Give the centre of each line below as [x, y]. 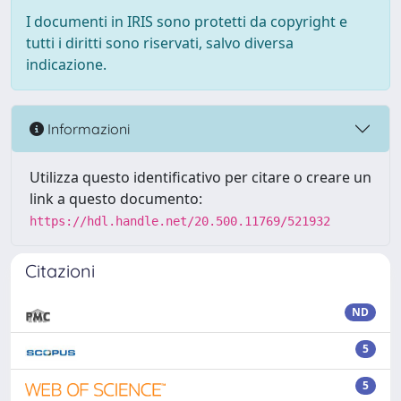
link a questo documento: [116, 199]
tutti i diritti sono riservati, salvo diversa [160, 43]
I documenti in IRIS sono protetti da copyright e [187, 21]
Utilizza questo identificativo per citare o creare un [200, 177]
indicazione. [66, 64]
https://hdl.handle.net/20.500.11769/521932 [180, 221]
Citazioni [60, 271]
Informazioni [87, 128]
